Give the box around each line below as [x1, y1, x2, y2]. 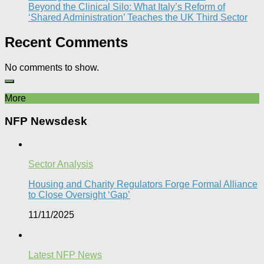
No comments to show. [5, 62, 99, 73]
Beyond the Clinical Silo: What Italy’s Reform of [28, 1, 225, 12]
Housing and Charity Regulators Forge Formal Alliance [28, 179, 258, 189]
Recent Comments [5, 34, 128, 51]
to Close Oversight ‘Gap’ [28, 189, 130, 200]
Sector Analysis [28, 159, 93, 169]
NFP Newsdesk [5, 115, 87, 128]
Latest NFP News [28, 249, 102, 260]
